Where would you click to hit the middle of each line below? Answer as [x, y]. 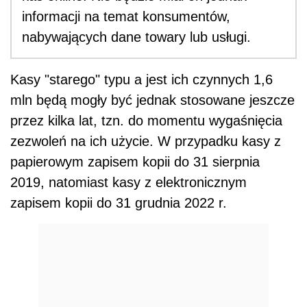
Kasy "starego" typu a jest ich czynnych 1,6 [142, 79]
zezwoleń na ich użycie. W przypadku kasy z [146, 141]
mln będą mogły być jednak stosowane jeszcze [152, 100]
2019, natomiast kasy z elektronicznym [128, 182]
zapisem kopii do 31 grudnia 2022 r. [119, 202]
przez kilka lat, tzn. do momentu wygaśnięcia [146, 120]
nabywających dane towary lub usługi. [136, 37]
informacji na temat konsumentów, [126, 16]
